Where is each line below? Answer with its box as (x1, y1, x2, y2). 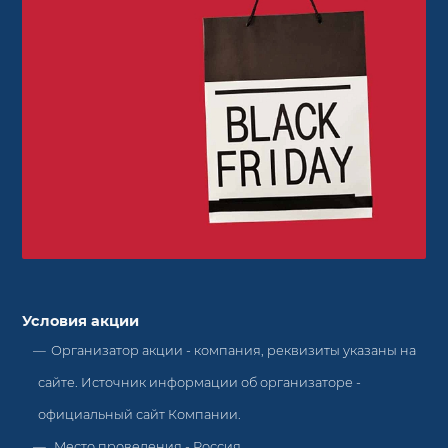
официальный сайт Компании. (38, 407, 242, 423)
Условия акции (22, 312, 140, 331)
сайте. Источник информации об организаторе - (38, 375, 362, 391)
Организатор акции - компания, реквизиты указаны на (51, 343, 417, 359)
